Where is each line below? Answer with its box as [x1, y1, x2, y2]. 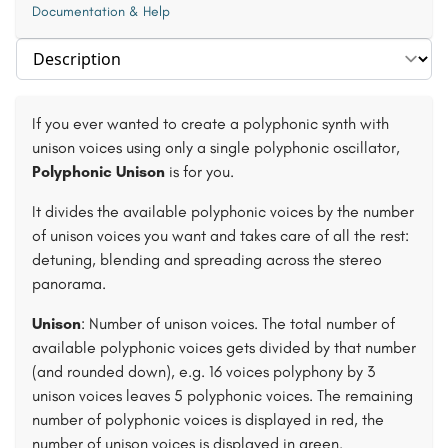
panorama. [32, 274, 106, 293]
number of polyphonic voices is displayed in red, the [32, 410, 384, 429]
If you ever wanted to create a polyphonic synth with [32, 114, 389, 133]
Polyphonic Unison [32, 162, 165, 181]
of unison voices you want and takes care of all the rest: [32, 226, 409, 245]
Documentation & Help [32, 3, 170, 20]
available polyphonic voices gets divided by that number [32, 338, 416, 357]
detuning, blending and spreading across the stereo [32, 250, 382, 269]
